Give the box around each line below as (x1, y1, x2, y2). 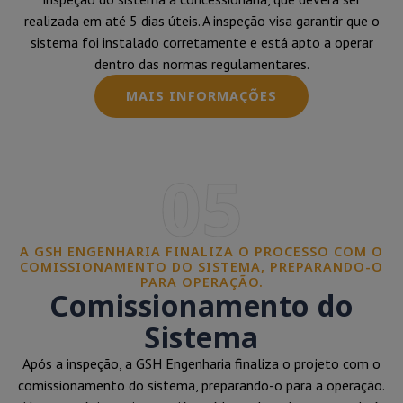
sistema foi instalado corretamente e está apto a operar (30, 32, 373, 51)
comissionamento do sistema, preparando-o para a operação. (18, 375, 385, 394)
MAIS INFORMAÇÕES (126, 86, 277, 104)
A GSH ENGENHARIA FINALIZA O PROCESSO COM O (20, 242, 383, 260)
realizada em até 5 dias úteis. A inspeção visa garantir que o (23, 11, 380, 30)
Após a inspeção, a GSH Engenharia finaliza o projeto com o (22, 354, 381, 372)
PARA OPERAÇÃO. (139, 273, 264, 291)
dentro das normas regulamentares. (94, 54, 309, 73)
